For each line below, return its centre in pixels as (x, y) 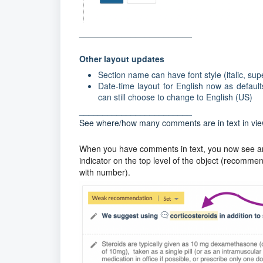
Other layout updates (122, 59)
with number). (105, 172)
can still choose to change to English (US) (175, 97)
